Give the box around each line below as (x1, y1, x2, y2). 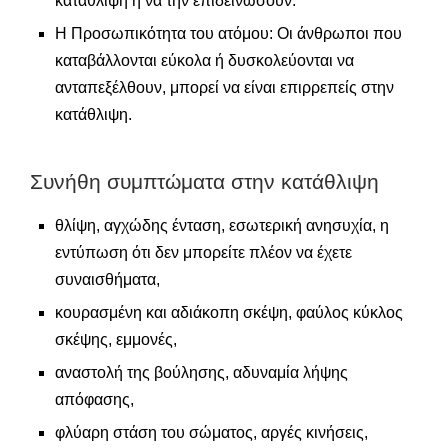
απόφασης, (55, 391, 134, 409)
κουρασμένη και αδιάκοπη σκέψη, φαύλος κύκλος (55, 304, 403, 322)
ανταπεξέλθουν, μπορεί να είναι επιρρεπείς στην (55, 79, 394, 97)
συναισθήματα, (55, 271, 160, 289)
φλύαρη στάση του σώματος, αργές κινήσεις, (55, 424, 368, 442)
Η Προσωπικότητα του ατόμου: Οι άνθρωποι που (55, 25, 402, 43)
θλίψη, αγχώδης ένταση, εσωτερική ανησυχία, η (55, 217, 389, 235)
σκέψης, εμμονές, (55, 331, 177, 349)
